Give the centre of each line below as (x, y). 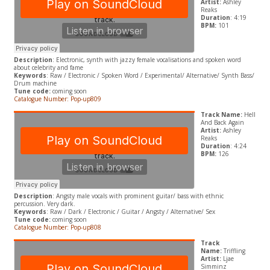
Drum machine (35, 83)
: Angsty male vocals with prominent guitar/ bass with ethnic (138, 196)
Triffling (233, 251)
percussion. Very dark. (44, 204)
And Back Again (222, 123)
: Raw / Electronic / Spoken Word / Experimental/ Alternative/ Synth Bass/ (150, 76)
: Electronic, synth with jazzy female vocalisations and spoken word (146, 60)
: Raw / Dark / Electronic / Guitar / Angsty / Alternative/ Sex (130, 212)
